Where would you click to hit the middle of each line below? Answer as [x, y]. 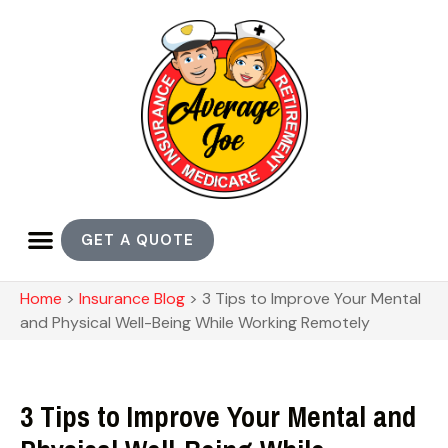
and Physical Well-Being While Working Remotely [195, 323]
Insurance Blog [132, 299]
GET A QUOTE [137, 240]
